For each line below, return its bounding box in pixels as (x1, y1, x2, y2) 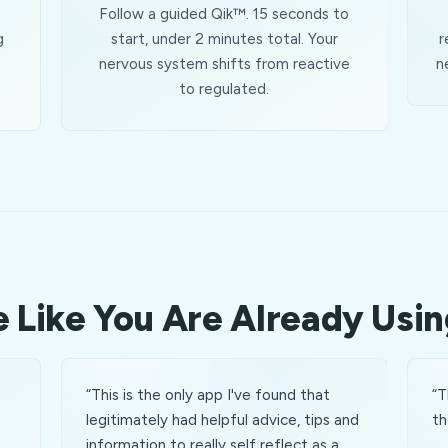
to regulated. (178, 80, 269, 98)
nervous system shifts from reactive (98, 55, 350, 73)
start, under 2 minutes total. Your (110, 30, 338, 48)
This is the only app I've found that (90, 386, 330, 404)
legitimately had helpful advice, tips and (85, 411, 359, 429)
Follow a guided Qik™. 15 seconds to (98, 5, 349, 23)
